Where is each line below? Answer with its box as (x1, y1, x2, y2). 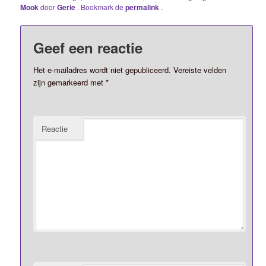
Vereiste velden (171, 64, 227, 75)
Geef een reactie (33, 37, 143, 58)
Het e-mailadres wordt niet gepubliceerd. (33, 64, 172, 75)
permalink (125, 2, 161, 13)
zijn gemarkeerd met (33, 76, 106, 88)
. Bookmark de (77, 2, 126, 12)
